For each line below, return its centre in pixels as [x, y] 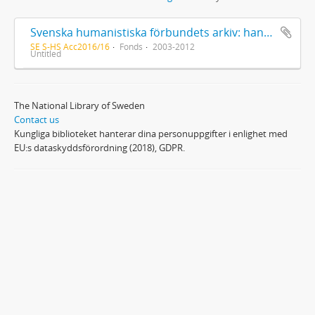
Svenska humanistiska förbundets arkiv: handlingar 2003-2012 [268, 32]
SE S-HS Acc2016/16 [70, 46]
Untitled [46, 53]
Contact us [37, 119]
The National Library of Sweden [79, 105]
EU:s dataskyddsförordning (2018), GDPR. [99, 147]
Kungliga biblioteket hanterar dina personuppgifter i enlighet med [151, 133]
